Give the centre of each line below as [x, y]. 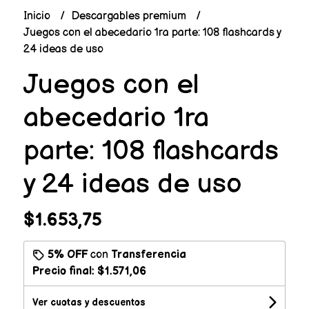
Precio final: [64, 271]
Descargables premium [130, 16]
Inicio [38, 16]
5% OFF [67, 255]
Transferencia [148, 255]
